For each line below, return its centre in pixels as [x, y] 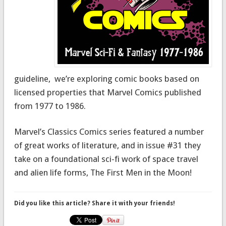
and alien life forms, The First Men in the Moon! [103, 172]
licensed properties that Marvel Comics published [107, 92]
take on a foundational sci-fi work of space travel [106, 159]
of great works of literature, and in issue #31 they [107, 145]
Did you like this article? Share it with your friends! [94, 203]
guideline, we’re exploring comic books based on [106, 78]
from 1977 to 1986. [50, 106]
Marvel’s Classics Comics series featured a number [109, 131]
